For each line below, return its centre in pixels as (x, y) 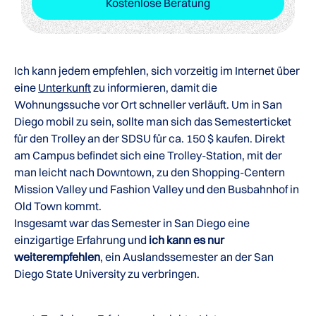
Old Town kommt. (58, 206)
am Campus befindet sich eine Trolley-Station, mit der (148, 155)
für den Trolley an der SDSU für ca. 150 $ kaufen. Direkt (150, 138)
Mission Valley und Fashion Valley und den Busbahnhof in (157, 189)
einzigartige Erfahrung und (81, 239)
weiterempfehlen (57, 256)
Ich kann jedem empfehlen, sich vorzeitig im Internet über (157, 70)
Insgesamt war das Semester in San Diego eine (132, 223)
